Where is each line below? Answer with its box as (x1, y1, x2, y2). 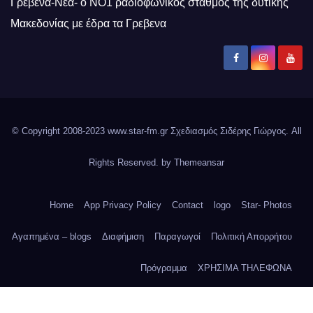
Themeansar (174, 157, 224, 168)
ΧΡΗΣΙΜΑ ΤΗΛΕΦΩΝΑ (198, 263, 292, 274)
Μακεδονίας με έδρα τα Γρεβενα (10, 17, 166, 30)
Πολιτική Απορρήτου (211, 231, 292, 242)
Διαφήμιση (102, 231, 144, 242)
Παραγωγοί (154, 231, 201, 242)
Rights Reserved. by (89, 157, 174, 168)
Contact (172, 200, 203, 211)
